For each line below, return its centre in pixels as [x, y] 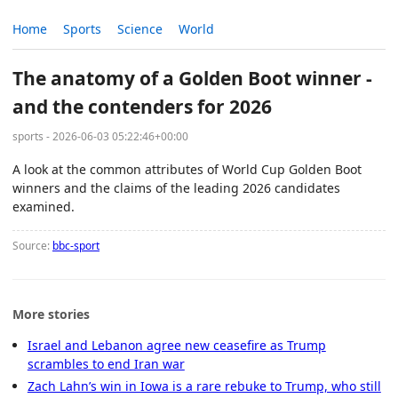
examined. [44, 206]
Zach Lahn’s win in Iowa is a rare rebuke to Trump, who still [204, 386]
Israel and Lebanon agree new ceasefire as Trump [176, 345]
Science [140, 29]
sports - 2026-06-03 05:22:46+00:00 [100, 136]
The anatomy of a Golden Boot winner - [192, 79]
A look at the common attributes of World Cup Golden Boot [187, 169]
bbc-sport [76, 245]
